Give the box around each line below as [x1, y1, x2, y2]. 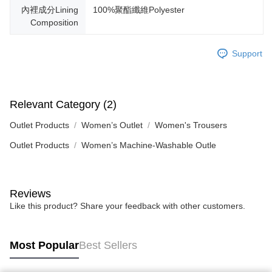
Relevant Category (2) [10, 98, 117, 111]
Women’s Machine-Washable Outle [81, 140, 216, 151]
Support [232, 48, 262, 58]
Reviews [10, 188, 51, 200]
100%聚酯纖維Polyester [93, 5, 185, 15]
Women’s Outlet [81, 120, 143, 131]
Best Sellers [79, 239, 137, 251]
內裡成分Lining [21, 5, 78, 15]
